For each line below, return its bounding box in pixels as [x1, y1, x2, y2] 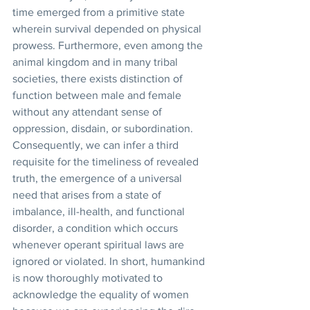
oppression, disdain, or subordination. [12, 122, 196, 134]
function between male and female [12, 89, 184, 101]
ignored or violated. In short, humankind [12, 255, 208, 267]
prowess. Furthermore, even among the [12, 39, 206, 51]
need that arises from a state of [12, 189, 164, 201]
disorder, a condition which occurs [12, 222, 181, 234]
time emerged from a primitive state [12, 6, 188, 18]
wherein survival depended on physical [12, 23, 204, 35]
